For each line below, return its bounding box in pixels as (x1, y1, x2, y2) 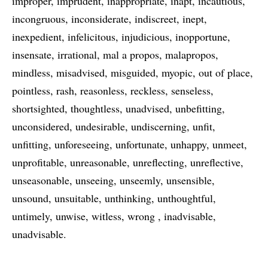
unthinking (105, 191, 151, 205)
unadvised (126, 101, 169, 115)
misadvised (56, 65, 105, 80)
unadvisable (12, 227, 63, 241)
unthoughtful (157, 191, 213, 205)
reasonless (80, 83, 124, 98)
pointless (12, 83, 50, 98)
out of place (199, 65, 250, 80)
